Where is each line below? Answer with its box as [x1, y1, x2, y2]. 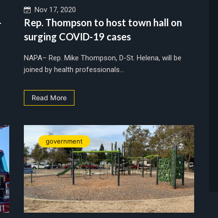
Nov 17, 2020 [31, 5, 76, 14]
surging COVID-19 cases [24, 30, 131, 42]
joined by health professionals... [24, 65, 124, 74]
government [46, 137, 83, 145]
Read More [32, 93, 67, 102]
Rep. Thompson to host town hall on [24, 16, 182, 28]
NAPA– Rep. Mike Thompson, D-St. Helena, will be [24, 53, 182, 62]
